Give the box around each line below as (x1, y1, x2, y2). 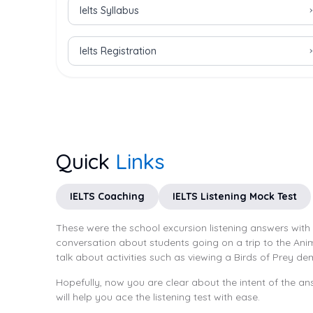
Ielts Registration (80, 45, 156, 57)
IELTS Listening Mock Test (173, 190, 297, 203)
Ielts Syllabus (80, 4, 139, 17)
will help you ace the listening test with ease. (56, 291, 260, 303)
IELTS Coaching (70, 190, 145, 203)
